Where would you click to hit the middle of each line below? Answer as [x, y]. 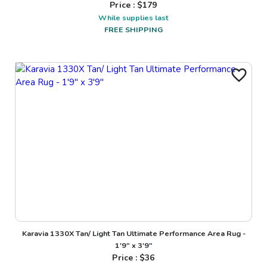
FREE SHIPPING [133, 29]
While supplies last [133, 17]
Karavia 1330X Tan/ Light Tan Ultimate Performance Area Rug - [133, 234]
